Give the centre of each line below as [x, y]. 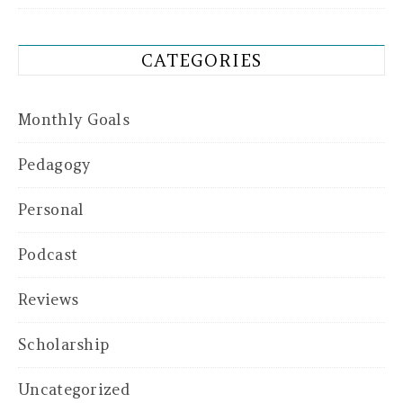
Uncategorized [74, 390]
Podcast [48, 255]
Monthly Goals [74, 120]
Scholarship [64, 345]
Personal [51, 210]
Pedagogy [54, 165]
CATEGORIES [201, 61]
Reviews [49, 300]
